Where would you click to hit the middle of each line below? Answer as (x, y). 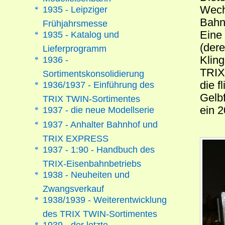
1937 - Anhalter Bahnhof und (100, 124)
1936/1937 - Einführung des (99, 85)
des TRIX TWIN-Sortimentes (100, 211)
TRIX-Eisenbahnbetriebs (92, 161)
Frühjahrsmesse (75, 21)
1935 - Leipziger (75, 9)
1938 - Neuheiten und (86, 175)
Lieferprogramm (75, 46)
